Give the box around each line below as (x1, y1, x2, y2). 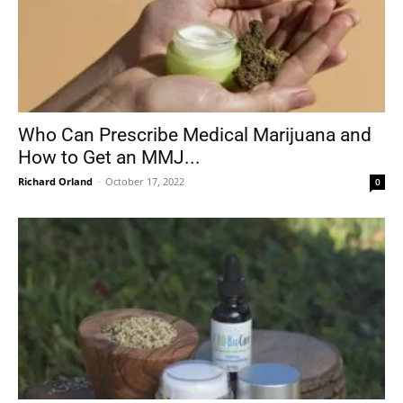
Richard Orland (18, 175, 93, 189)
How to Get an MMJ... (18, 147, 201, 169)
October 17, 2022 (105, 175, 184, 189)
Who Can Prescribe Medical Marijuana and (18, 124, 372, 147)
